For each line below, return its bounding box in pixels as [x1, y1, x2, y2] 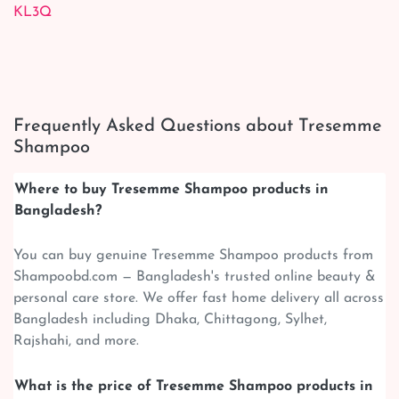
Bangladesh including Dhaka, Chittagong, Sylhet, [13, 312, 327, 327]
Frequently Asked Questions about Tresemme [13, 117, 382, 135]
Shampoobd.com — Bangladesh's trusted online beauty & [13, 269, 376, 284]
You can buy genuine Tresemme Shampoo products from [13, 248, 373, 263]
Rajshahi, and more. [13, 333, 139, 348]
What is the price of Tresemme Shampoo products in [14, 379, 373, 394]
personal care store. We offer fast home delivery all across [13, 290, 384, 305]
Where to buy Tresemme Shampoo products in [14, 182, 329, 197]
